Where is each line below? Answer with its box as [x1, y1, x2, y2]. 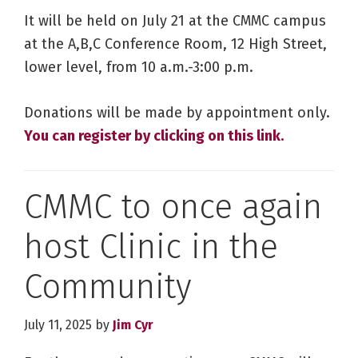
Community [24, 267, 192, 308]
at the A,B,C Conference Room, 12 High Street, [24, 35, 327, 54]
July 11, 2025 [24, 317, 92, 333]
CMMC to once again [24, 187, 322, 228]
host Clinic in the [24, 227, 278, 268]
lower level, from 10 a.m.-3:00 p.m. [24, 58, 253, 77]
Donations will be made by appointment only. [24, 104, 330, 122]
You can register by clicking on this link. [24, 127, 284, 145]
